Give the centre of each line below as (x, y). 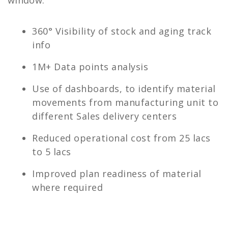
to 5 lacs (52, 152)
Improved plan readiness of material (117, 174)
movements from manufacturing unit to (125, 103)
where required (67, 188)
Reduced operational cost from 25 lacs (121, 138)
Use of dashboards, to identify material (124, 89)
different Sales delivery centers (104, 116)
